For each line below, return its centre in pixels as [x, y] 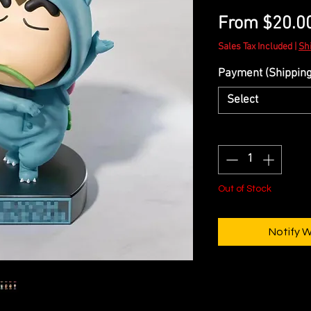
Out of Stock [245, 188]
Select [243, 100]
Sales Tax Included [255, 47]
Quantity [238, 132]
